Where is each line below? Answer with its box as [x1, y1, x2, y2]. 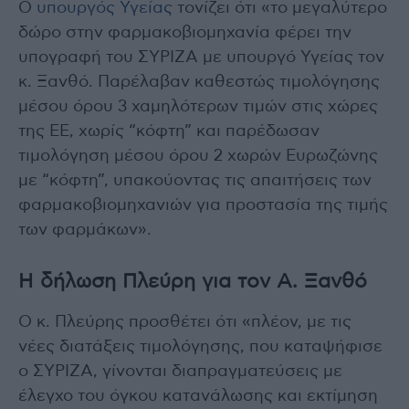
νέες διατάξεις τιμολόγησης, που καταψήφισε [18, 338, 383, 355]
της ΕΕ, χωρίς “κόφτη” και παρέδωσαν [18, 122, 320, 140]
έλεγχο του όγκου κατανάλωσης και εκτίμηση [18, 387, 378, 404]
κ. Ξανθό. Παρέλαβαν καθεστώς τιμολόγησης [18, 73, 380, 90]
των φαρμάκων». [18, 221, 152, 238]
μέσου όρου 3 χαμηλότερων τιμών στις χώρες [18, 98, 378, 115]
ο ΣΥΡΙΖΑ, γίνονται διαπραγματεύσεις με [18, 362, 342, 380]
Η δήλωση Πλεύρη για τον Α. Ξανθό [18, 270, 367, 291]
